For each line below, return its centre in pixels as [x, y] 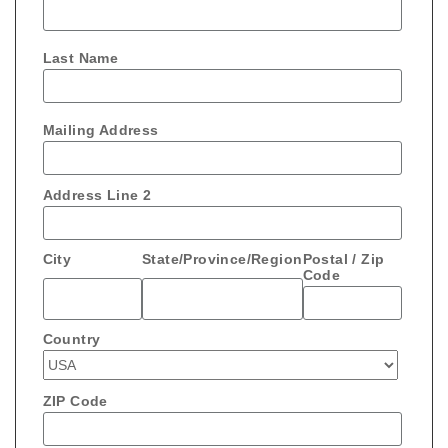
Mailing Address [100, 130]
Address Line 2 [97, 194]
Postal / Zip [343, 258]
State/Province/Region [222, 258]
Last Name [80, 58]
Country [71, 338]
